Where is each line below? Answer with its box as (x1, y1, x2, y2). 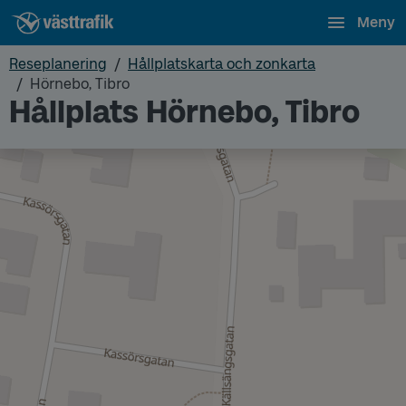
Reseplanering (9, 55, 107, 72)
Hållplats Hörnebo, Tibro (9, 93, 360, 130)
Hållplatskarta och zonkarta (128, 55, 315, 72)
